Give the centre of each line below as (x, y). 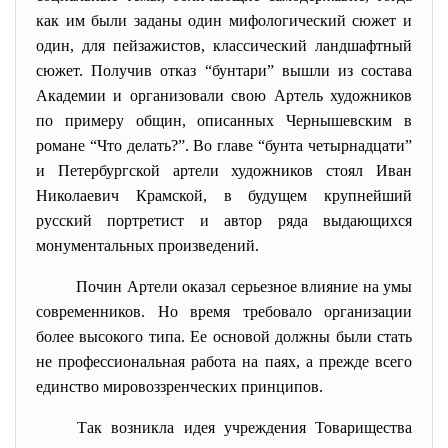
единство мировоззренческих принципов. (179, 386)
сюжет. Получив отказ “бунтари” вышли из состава (224, 70)
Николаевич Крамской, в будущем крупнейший (224, 195)
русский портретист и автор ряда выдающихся (224, 220)
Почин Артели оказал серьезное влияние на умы (235, 286)
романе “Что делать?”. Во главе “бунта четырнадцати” (224, 145)
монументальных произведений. (147, 245)
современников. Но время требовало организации (224, 311)
